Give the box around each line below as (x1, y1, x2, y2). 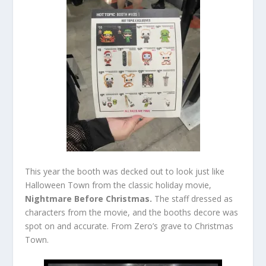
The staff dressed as (154, 192, 233, 204)
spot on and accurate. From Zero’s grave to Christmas (25, 220, 234, 232)
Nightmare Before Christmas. (25, 192, 155, 204)
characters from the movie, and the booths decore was (25, 206, 239, 218)
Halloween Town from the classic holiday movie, (25, 179, 212, 191)
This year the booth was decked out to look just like (25, 165, 225, 177)
